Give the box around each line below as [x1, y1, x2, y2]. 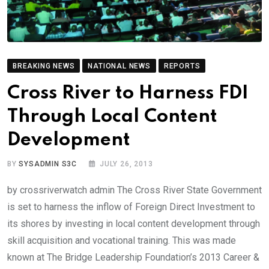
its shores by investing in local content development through [7, 218, 260, 230]
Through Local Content [7, 107, 217, 127]
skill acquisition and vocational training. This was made [7, 235, 236, 247]
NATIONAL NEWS [88, 62, 151, 71]
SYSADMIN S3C [19, 160, 77, 169]
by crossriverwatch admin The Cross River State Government [7, 184, 262, 196]
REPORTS [163, 62, 201, 71]
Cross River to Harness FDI [7, 84, 249, 103]
